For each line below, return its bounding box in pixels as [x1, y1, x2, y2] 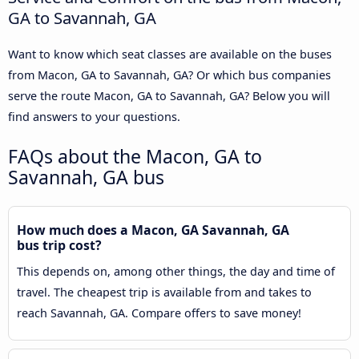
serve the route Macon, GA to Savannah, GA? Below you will [8, 87, 330, 103]
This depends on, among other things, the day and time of [17, 263, 335, 279]
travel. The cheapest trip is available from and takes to [17, 284, 312, 300]
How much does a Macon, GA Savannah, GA [17, 220, 289, 239]
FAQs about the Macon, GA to [8, 143, 262, 169]
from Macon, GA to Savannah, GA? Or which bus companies [8, 67, 331, 83]
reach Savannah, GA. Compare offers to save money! [17, 305, 301, 321]
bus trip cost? [17, 236, 102, 254]
